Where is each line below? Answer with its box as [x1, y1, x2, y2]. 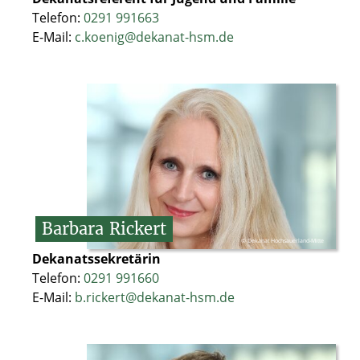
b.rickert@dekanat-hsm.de [75, 288, 235, 307]
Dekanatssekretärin [32, 250, 161, 268]
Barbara [42, 219, 104, 239]
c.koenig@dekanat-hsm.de [75, 28, 234, 47]
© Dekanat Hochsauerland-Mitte [241, 237, 324, 245]
